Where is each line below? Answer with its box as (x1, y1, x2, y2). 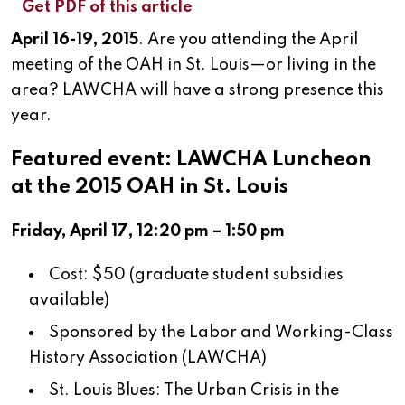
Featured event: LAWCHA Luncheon (11, 150, 372, 171)
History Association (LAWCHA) (29, 350, 267, 367)
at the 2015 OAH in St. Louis (11, 177, 288, 198)
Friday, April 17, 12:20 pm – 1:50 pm (11, 223, 285, 240)
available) (29, 292, 109, 309)
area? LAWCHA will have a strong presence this (11, 82, 384, 99)
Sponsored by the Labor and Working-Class (49, 325, 393, 342)
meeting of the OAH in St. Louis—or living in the (11, 57, 376, 74)
